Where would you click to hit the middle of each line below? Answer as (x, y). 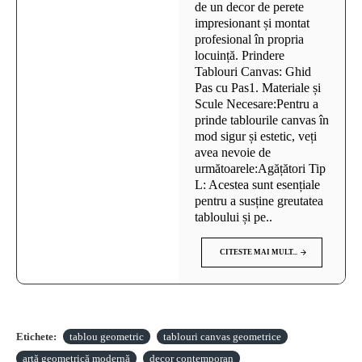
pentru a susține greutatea (259, 200)
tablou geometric (107, 336)
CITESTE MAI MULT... (258, 252)
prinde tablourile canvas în (262, 120)
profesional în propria (249, 39)
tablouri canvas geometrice (222, 336)
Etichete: (36, 336)
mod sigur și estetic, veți (256, 136)
